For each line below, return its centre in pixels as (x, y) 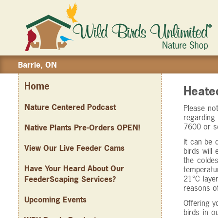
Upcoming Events (55, 200)
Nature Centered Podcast (70, 107)
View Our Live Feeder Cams (74, 148)
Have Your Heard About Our (74, 169)
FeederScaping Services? (70, 179)
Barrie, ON (37, 64)
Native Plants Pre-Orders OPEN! (82, 128)
